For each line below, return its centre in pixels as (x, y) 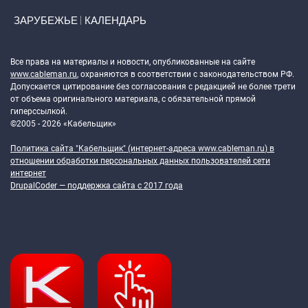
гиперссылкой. (39, 111)
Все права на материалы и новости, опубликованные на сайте (133, 62)
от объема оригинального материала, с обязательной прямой (133, 99)
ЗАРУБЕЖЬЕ (46, 20)
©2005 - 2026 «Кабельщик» (63, 124)
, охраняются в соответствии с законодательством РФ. (186, 74)
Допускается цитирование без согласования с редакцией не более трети (153, 87)
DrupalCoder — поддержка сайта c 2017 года (97, 186)
